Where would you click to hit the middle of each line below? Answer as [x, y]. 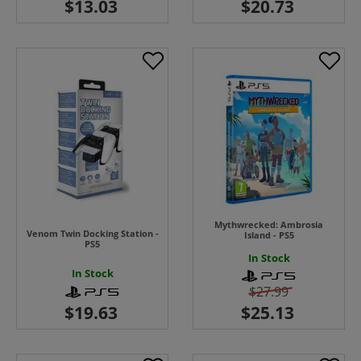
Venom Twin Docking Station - [92, 234]
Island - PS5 [269, 235]
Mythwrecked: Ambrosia [269, 225]
